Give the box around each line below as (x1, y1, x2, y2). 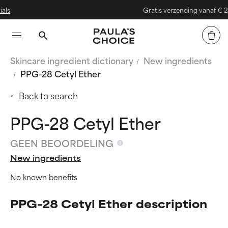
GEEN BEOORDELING (10, 135, 113, 150)
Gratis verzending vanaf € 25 (130, 5, 219, 15)
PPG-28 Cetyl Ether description (10, 194, 207, 212)
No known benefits (10, 170, 77, 183)
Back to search (19, 89, 78, 102)
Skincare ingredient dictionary (10, 53, 133, 67)
